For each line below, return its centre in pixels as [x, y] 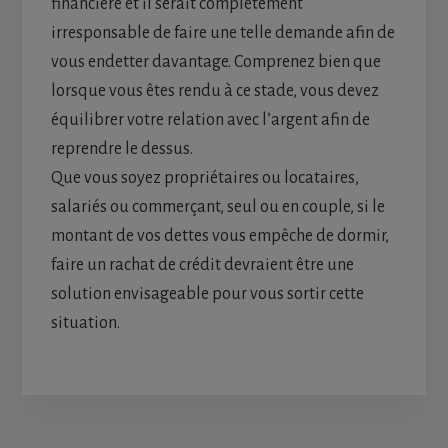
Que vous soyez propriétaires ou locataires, [204, 178]
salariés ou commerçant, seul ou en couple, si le [217, 207]
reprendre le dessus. [121, 149]
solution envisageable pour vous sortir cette [207, 294]
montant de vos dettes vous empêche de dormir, [219, 236]
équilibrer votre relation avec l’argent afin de [210, 120]
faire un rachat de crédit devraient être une [202, 265]
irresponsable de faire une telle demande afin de [222, 33]
